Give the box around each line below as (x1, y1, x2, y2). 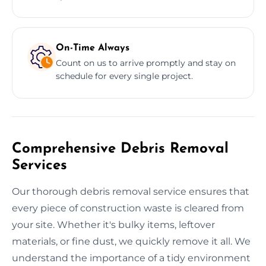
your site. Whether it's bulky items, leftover (12, 218, 215, 230)
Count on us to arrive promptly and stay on (56, 57, 236, 68)
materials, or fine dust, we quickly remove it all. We (12, 235, 251, 247)
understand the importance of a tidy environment (12, 252, 251, 264)
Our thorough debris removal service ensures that (12, 185, 249, 197)
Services (12, 158, 67, 173)
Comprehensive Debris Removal (12, 141, 229, 156)
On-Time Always (56, 43, 129, 53)
